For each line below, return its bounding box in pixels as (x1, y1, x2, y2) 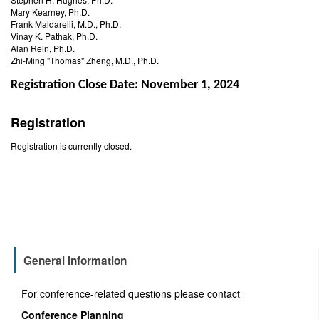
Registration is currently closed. (11, 140, 132, 152)
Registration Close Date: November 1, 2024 (11, 78, 239, 92)
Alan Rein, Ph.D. (11, 41, 75, 54)
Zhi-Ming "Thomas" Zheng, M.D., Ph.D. (11, 53, 159, 66)
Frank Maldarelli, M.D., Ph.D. (11, 17, 121, 30)
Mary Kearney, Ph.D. (11, 5, 90, 18)
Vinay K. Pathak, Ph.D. (11, 29, 98, 42)
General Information (23, 253, 127, 268)
